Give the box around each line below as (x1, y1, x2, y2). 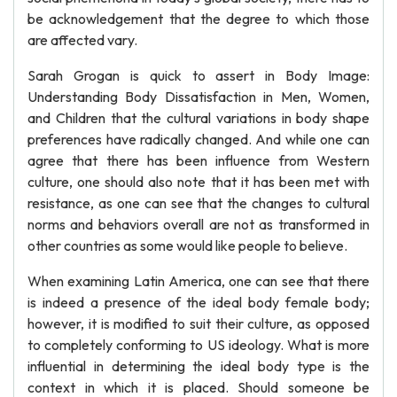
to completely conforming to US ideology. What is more (27, 336, 370, 354)
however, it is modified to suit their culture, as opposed (27, 315, 370, 332)
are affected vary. (27, 31, 137, 49)
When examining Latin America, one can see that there (27, 272, 370, 290)
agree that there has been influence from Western (27, 152, 370, 169)
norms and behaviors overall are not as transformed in (27, 215, 370, 233)
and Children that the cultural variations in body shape (27, 109, 370, 127)
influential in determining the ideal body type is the (27, 357, 370, 375)
